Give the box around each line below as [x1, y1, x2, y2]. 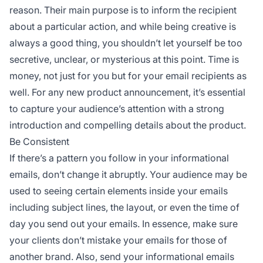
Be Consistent [9, 135, 69, 147]
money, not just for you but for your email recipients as [9, 69, 247, 82]
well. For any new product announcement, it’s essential [9, 86, 245, 98]
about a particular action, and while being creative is [9, 20, 236, 32]
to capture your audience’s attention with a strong [9, 102, 224, 114]
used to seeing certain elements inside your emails [9, 184, 228, 197]
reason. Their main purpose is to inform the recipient [9, 4, 237, 16]
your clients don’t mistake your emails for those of [9, 234, 227, 246]
